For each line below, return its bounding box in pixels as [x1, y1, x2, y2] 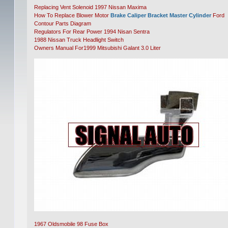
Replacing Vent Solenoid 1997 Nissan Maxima [34, 4, 147, 10]
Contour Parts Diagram [34, 20, 92, 26]
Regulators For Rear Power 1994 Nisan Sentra [34, 28, 150, 35]
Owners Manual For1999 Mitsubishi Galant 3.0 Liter [34, 45, 161, 51]
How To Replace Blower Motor [34, 12, 111, 18]
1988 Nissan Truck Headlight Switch [34, 37, 124, 43]
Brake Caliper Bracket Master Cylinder [110, 12, 212, 18]
